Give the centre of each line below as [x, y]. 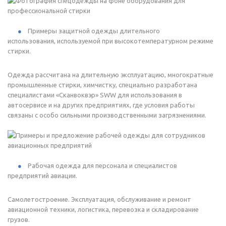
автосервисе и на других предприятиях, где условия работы [101, 105]
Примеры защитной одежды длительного [94, 31]
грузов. [19, 219]
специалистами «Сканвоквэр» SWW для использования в [95, 95]
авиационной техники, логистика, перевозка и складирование [103, 209]
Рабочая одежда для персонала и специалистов [102, 165]
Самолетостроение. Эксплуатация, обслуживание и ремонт [99, 199]
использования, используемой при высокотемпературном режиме [110, 41]
